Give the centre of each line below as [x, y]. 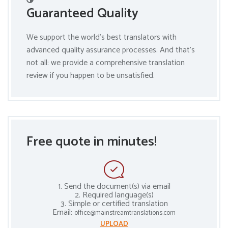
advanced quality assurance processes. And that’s [111, 50]
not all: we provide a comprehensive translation [106, 63]
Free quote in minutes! [92, 142]
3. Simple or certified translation [114, 204]
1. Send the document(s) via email [114, 187]
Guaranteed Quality [82, 13]
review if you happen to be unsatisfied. [91, 76]
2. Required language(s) [114, 195]
